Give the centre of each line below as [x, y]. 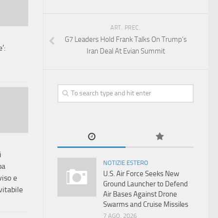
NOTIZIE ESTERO [126, 163]
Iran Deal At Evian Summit [126, 51]
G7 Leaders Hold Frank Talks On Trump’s [126, 39]
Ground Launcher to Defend [145, 184]
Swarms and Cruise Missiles [146, 204]
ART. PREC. [126, 28]
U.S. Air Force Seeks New [141, 174]
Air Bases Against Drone [140, 194]
